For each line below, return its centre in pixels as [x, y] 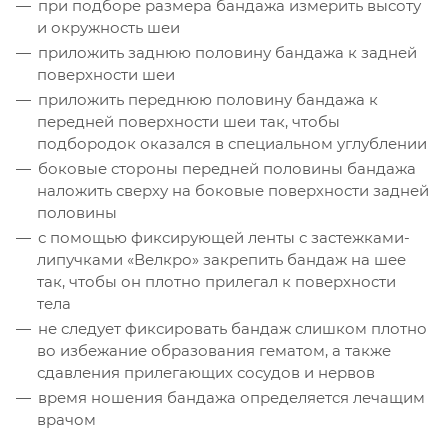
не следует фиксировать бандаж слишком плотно [232, 328]
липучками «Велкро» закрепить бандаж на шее [221, 259]
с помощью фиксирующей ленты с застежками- [224, 237]
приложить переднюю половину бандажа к [208, 99]
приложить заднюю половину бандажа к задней [227, 52]
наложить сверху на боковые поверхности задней [233, 190]
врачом [66, 419]
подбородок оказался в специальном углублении [232, 143]
